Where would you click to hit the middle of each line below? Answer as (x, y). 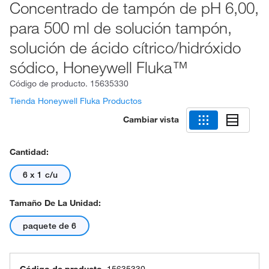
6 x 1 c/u (40, 175)
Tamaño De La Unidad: (55, 203)
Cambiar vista (151, 119)
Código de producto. (50, 83)
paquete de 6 (50, 226)
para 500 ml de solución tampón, (121, 28)
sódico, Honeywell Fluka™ (99, 67)
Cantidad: (29, 152)
